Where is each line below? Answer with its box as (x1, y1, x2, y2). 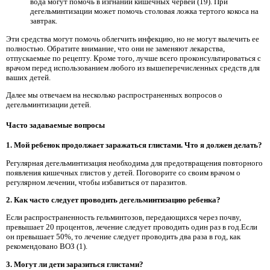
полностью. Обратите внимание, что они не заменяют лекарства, (6, 43, 225, 53)
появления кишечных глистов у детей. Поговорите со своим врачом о (6, 168, 240, 177)
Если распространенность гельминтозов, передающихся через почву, (6, 213, 241, 222)
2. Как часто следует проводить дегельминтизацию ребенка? (6, 195, 221, 205)
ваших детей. (6, 72, 51, 82)
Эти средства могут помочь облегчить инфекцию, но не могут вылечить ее (6, 34, 259, 43)
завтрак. (30, 16, 57, 26)
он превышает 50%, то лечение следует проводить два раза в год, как (6, 232, 240, 242)
